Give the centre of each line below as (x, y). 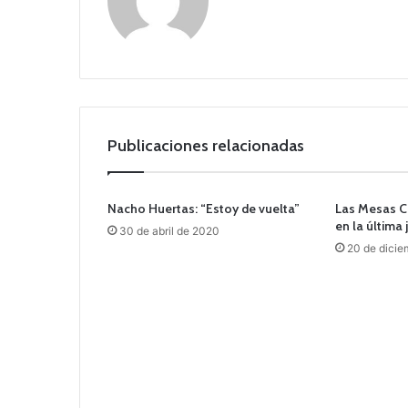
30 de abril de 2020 (169, 231)
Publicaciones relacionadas (206, 146)
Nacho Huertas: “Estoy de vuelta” (204, 209)
